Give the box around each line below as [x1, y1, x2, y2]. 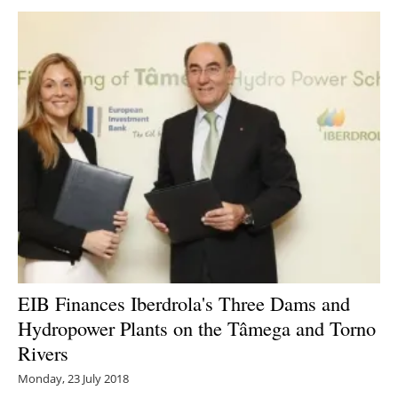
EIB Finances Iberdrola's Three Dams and [18, 290, 350, 317]
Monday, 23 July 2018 [18, 370, 129, 387]
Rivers [18, 339, 68, 367]
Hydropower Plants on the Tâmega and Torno [18, 314, 376, 342]
